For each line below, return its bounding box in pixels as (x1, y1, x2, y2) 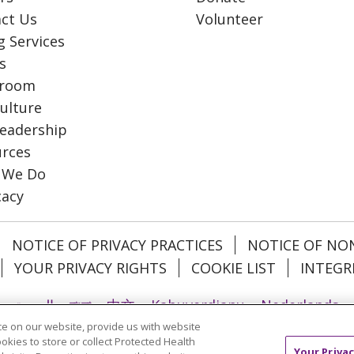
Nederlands (261, 295, 339, 314)
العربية (15, 295, 54, 314)
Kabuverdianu (151, 295, 245, 314)
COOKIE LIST (191, 258, 276, 277)
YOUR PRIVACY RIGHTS (14, 258, 167, 277)
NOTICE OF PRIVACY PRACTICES (12, 235, 223, 254)
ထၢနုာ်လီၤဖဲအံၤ (46, 322, 133, 341)
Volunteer (196, 9, 263, 28)
